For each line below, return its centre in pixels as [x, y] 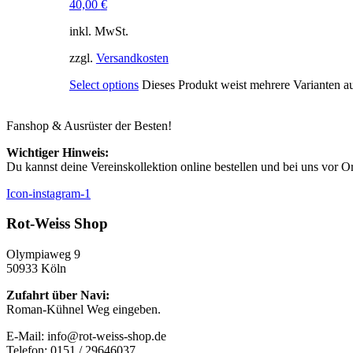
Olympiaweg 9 [43, 255]
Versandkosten [132, 58]
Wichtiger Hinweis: [58, 152]
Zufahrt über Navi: [58, 295]
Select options [104, 84]
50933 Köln [36, 269]
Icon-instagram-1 [48, 193]
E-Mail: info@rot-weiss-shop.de [86, 336]
